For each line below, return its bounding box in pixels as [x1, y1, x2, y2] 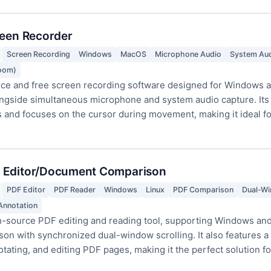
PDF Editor [7, 185, 45, 194]
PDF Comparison [173, 185, 233, 194]
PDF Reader [54, 185, 96, 194]
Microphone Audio [155, 50, 221, 59]
